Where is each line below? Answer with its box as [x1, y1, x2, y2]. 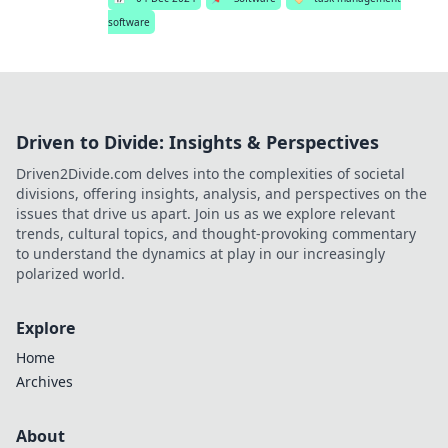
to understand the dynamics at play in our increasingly [16, 244, 385, 263]
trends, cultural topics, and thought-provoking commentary [16, 224, 416, 243]
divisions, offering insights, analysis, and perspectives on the [16, 184, 427, 203]
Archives [16, 372, 73, 391]
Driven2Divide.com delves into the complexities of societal [16, 164, 405, 183]
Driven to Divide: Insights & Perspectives [16, 130, 379, 154]
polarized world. [16, 264, 125, 283]
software [108, 15, 151, 29]
